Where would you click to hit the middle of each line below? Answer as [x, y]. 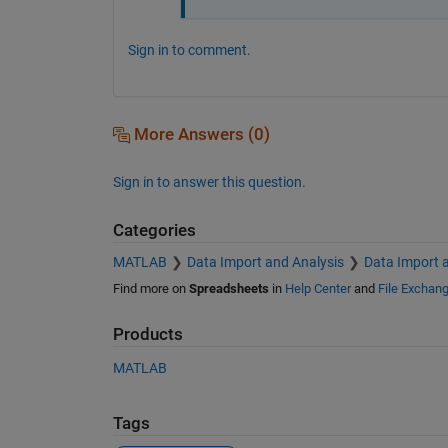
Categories [154, 230]
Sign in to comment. [189, 49]
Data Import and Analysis [265, 262]
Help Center [317, 289]
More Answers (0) [199, 134]
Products [147, 335]
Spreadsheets [228, 289]
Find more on [150, 289]
